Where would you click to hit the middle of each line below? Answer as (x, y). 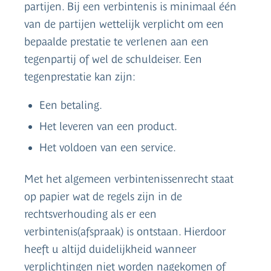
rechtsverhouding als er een (90, 214)
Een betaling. (71, 105)
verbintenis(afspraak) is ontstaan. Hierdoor (125, 231)
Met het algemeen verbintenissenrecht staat (129, 178)
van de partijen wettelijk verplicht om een (124, 24)
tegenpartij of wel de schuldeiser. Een (113, 59)
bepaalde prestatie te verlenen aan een (116, 41)
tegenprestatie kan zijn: (80, 76)
